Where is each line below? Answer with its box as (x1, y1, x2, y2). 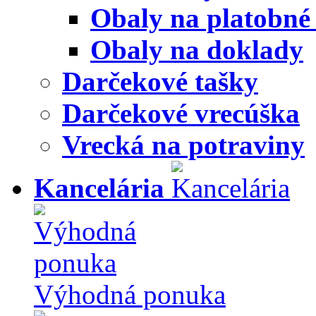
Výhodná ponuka (34, 279, 226, 310)
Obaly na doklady (90, 35, 303, 65)
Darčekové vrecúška (62, 98, 300, 128)
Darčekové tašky (62, 66, 258, 97)
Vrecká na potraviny (62, 130, 305, 160)
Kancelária (34, 173, 164, 203)
